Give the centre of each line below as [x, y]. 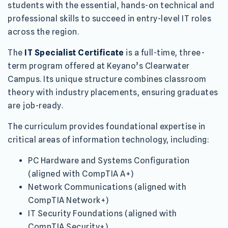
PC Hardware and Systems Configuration [109, 160]
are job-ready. [35, 105]
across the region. [43, 32]
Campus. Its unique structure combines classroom [107, 79]
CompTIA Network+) [68, 200]
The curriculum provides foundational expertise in [107, 126]
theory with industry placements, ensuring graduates [113, 92]
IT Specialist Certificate [74, 52]
